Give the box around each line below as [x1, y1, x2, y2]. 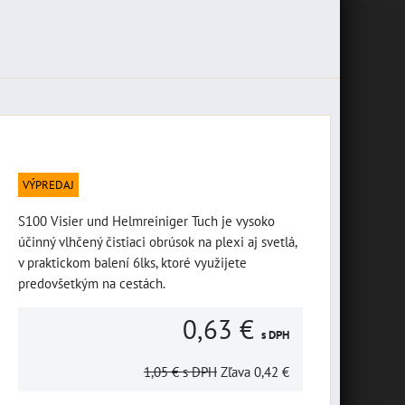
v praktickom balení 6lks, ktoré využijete [18, 253, 247, 271]
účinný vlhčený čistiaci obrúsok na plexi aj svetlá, [18, 232, 297, 250]
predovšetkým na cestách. [18, 274, 165, 292]
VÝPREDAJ [23, 177, 74, 193]
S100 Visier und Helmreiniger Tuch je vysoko [18, 212, 275, 230]
